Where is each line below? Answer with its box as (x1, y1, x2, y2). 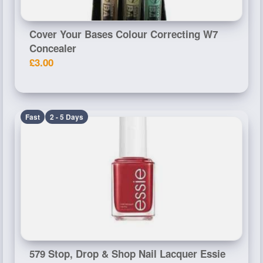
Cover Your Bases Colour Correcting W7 (29, 26, 218, 41)
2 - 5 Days (50, 111, 83, 122)
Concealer (29, 41, 76, 55)
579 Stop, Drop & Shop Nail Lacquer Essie (29, 246, 225, 261)
